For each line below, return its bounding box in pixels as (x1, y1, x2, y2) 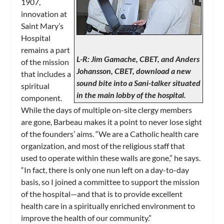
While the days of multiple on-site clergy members (21, 105, 192, 115)
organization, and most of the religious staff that (21, 141, 185, 151)
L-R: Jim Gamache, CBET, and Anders (76, 53, 199, 63)
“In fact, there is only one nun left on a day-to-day (21, 165, 189, 175)
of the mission (21, 57, 69, 67)
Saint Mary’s (21, 21, 64, 31)
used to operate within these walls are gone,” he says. (21, 153, 201, 163)
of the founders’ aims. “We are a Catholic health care (21, 129, 199, 139)
